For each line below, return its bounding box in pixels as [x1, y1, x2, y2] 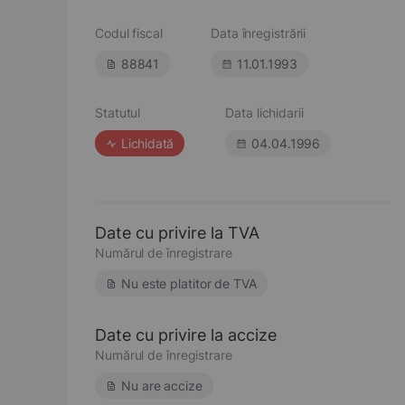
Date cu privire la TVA [95, 223, 259, 242]
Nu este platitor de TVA [121, 276, 257, 291]
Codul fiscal [95, 25, 163, 41]
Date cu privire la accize [95, 325, 277, 344]
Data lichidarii [225, 105, 304, 120]
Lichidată [121, 136, 174, 151]
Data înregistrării [211, 25, 306, 41]
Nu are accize [121, 378, 202, 393]
